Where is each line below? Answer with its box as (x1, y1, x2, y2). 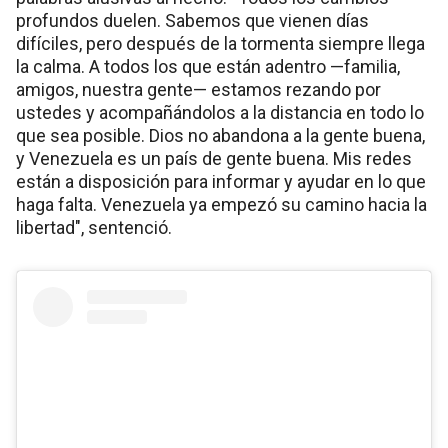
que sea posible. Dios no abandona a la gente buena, (16, 124, 425, 146)
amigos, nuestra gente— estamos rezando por (16, 78, 381, 100)
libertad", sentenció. (16, 216, 172, 238)
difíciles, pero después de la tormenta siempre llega (16, 32, 425, 54)
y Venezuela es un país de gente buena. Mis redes (16, 147, 412, 169)
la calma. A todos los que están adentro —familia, (16, 55, 400, 77)
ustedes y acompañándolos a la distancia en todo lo (16, 101, 424, 123)
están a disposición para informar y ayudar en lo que (16, 170, 426, 192)
